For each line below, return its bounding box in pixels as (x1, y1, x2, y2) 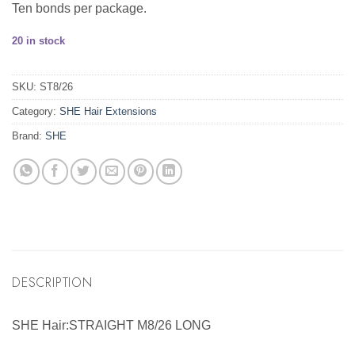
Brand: (12, 129, 45, 142)
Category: (12, 105, 59, 117)
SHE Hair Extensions (59, 105, 157, 117)
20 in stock (12, 35, 65, 48)
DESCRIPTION (12, 273, 93, 292)
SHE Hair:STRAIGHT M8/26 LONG (12, 318, 211, 332)
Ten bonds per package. (12, 2, 147, 16)
